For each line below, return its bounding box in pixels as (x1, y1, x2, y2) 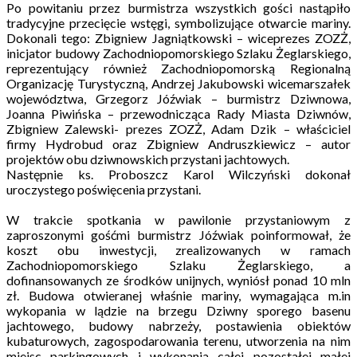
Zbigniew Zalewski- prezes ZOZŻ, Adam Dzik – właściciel (6, 120, 351, 136)
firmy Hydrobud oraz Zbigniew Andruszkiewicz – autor (6, 135, 351, 151)
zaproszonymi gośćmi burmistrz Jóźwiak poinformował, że (6, 226, 351, 242)
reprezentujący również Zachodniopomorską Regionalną (6, 60, 351, 76)
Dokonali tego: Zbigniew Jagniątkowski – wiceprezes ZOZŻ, (6, 29, 351, 45)
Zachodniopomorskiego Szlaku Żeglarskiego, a (6, 257, 351, 273)
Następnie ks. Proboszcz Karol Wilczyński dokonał (6, 166, 351, 182)
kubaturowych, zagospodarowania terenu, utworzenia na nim (6, 332, 351, 348)
